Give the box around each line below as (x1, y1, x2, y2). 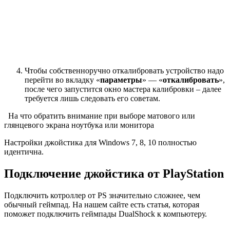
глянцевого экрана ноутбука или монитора (4, 121, 154, 130)
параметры (100, 75, 142, 85)
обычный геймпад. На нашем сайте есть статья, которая (4, 200, 199, 209)
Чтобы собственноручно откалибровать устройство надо (25, 66, 224, 75)
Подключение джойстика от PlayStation (4, 167, 224, 181)
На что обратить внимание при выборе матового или (8, 111, 195, 121)
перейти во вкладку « (25, 75, 100, 85)
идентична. (4, 147, 44, 157)
